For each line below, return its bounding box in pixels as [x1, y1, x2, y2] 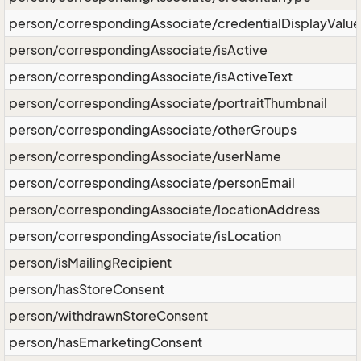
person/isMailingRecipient [9, 255, 172, 271]
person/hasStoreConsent [9, 281, 164, 297]
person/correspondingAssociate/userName [9, 148, 281, 164]
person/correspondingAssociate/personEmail [9, 175, 295, 191]
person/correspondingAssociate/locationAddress [9, 201, 320, 218]
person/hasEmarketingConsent [9, 334, 202, 351]
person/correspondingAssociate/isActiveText [9, 68, 293, 85]
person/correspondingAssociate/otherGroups [9, 122, 297, 138]
